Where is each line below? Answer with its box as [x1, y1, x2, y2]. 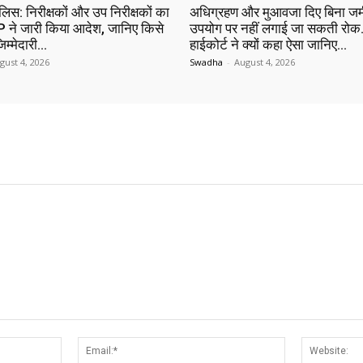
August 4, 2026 [234, 56, 295, 69]
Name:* [61, 338, 102, 352]
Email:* [284, 338, 321, 352]
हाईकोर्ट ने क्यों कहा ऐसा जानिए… [190, 36, 347, 53]
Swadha [190, 56, 223, 69]
